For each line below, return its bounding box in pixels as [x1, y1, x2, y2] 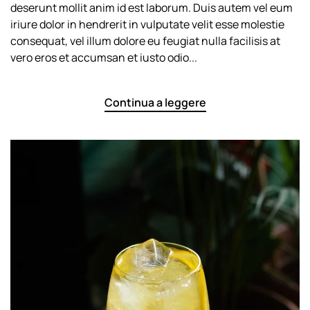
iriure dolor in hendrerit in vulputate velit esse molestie [10, 16, 284, 32]
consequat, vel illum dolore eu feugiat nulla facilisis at [10, 33, 280, 48]
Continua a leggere [104, 94, 206, 110]
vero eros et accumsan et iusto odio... [10, 49, 197, 65]
